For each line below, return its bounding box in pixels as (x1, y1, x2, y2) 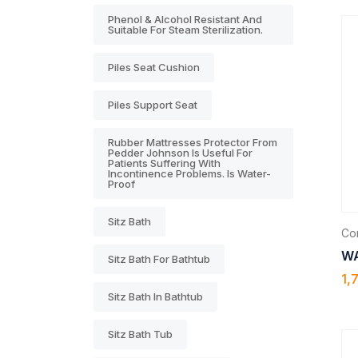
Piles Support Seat (108, 97, 197, 111)
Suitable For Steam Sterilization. (108, 22, 263, 36)
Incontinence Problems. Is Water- (108, 166, 271, 180)
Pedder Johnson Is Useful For (108, 145, 253, 159)
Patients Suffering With (108, 156, 221, 169)
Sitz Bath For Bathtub (108, 252, 210, 265)
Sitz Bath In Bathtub (108, 289, 203, 303)
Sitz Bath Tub (108, 327, 173, 340)
